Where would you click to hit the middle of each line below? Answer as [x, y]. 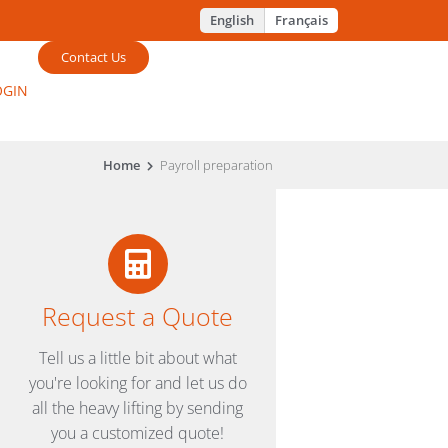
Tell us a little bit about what [137, 358]
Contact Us [94, 57]
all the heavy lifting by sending [138, 408]
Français [301, 20]
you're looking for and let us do [137, 383]
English [232, 20]
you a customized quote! [138, 433]
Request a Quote [138, 316]
